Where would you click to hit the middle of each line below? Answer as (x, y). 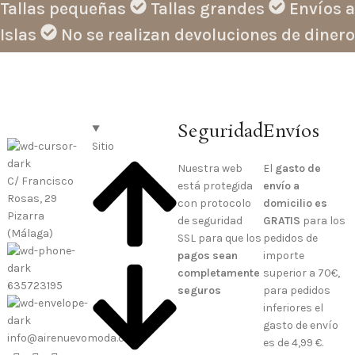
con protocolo (215, 203)
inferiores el (293, 307)
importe (283, 255)
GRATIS (281, 220)
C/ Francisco (40, 181)
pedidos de (290, 238)
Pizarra (25, 216)
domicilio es (295, 203)
